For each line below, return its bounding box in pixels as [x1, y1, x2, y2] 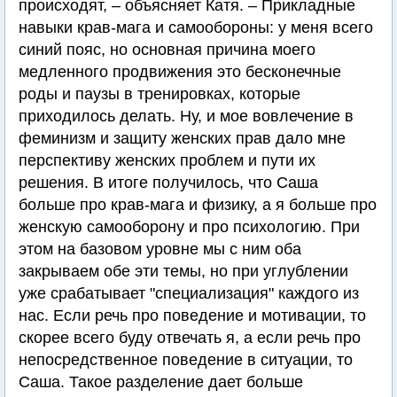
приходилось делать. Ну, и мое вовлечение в [19, 107, 354, 126]
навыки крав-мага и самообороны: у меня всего [19, 19, 373, 37]
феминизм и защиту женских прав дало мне [19, 129, 346, 148]
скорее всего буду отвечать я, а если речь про [19, 329, 361, 347]
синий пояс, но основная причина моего [19, 41, 315, 59]
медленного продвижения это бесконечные [19, 63, 341, 82]
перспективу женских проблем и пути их [19, 152, 315, 170]
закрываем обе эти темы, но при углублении [19, 262, 348, 281]
